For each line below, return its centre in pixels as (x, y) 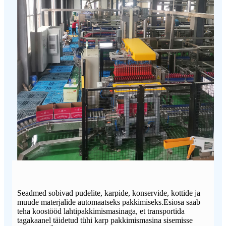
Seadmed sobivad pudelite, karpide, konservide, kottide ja (109, 193)
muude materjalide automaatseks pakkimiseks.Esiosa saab (109, 202)
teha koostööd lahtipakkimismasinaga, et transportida (101, 211)
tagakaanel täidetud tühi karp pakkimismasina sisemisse (105, 220)
